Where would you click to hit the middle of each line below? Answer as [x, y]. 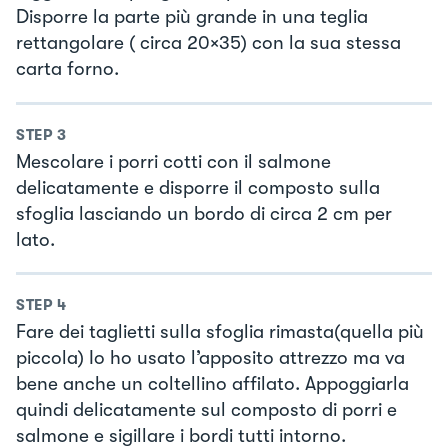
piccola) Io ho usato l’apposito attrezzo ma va [210, 358]
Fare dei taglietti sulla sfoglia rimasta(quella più [220, 332]
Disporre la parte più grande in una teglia [192, 17]
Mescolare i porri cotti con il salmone [173, 161]
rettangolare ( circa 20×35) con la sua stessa [208, 43]
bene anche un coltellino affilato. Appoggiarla [212, 384]
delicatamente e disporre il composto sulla [198, 187]
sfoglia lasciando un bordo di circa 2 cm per [204, 213]
